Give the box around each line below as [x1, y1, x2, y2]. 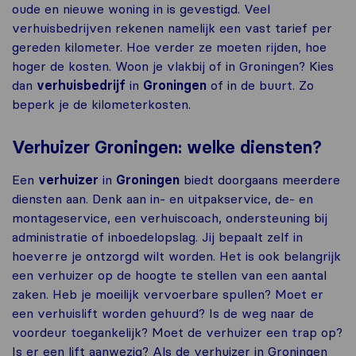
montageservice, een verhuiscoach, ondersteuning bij [12, 209, 327, 226]
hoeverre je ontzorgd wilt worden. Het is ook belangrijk [12, 247, 341, 264]
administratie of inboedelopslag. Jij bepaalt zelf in [12, 228, 303, 245]
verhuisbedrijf [37, 76, 126, 93]
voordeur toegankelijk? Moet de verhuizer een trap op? [12, 323, 342, 340]
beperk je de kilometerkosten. [12, 95, 191, 112]
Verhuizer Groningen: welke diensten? [12, 136, 322, 158]
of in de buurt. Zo [211, 76, 314, 93]
